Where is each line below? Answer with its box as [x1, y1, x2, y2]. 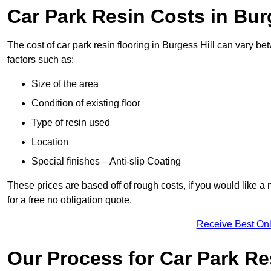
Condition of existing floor [31, 98, 140, 109]
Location [31, 137, 68, 148]
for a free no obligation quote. [7, 195, 132, 206]
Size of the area [31, 79, 99, 90]
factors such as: [7, 54, 74, 65]
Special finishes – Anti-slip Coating [31, 156, 181, 167]
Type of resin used [31, 117, 110, 128]
